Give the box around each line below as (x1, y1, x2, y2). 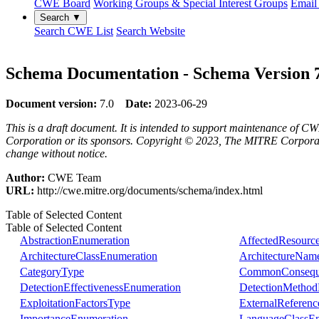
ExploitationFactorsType (20, 296, 130, 309)
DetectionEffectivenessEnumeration (20, 281, 181, 293)
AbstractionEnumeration (20, 234, 130, 246)
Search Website (116, 25, 185, 37)
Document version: (6, 97, 97, 110)
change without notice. (6, 147, 108, 159)
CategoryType (20, 265, 84, 278)
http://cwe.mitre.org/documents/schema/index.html (34, 184, 263, 197)
